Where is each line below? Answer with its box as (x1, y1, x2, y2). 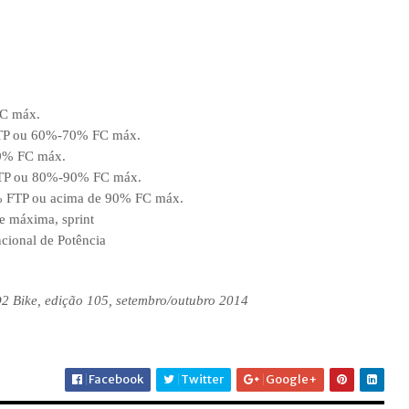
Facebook (86, 372, 143, 387)
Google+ (263, 372, 317, 387)
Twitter (178, 372, 224, 387)
